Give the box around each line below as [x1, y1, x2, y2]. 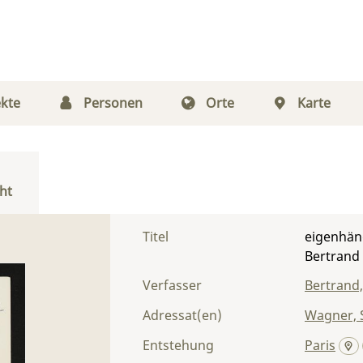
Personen [83, 94, 143, 112]
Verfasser [143, 276, 202, 294]
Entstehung [143, 336, 214, 354]
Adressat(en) [143, 306, 222, 324]
